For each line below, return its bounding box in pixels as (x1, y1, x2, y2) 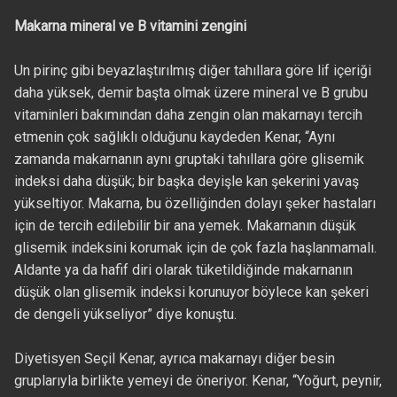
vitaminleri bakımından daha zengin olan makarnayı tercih (13, 105, 362, 123)
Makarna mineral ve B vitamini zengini (13, 17, 246, 35)
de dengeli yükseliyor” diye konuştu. (13, 305, 237, 323)
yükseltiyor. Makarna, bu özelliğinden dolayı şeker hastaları (13, 194, 376, 212)
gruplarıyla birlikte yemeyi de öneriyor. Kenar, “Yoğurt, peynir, (13, 371, 382, 389)
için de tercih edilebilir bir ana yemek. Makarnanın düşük (13, 216, 356, 234)
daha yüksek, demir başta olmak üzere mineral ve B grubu (13, 83, 368, 101)
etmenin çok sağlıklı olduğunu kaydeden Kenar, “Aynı (13, 128, 335, 145)
